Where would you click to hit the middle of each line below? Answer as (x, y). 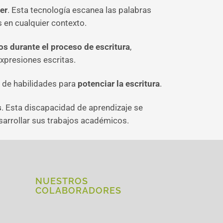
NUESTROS (62, 181)
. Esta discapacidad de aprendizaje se (72, 108)
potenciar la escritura (119, 84)
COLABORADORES (78, 190)
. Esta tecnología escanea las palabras (79, 10)
